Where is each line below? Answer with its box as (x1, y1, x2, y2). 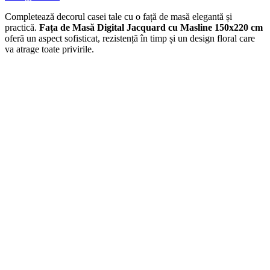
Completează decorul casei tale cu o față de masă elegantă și (5, 11, 232, 22)
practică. (5, 22, 39, 33)
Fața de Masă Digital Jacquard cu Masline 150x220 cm (39, 22, 263, 33)
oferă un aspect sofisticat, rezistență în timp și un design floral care (5, 33, 255, 44)
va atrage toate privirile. (5, 44, 94, 55)
